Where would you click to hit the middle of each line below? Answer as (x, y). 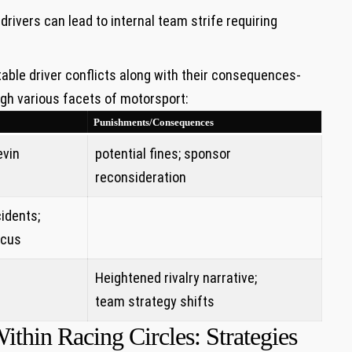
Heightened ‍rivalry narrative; (176, 278)
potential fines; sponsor (163, 154)
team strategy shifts (155, 302)
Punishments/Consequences (153, 123)
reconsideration (141, 178)
